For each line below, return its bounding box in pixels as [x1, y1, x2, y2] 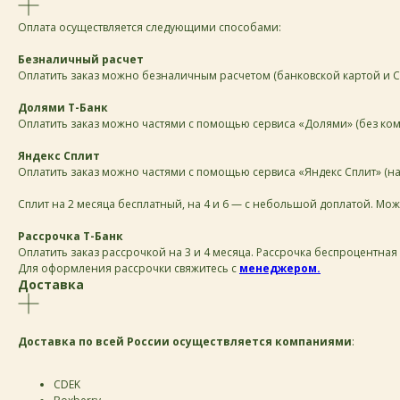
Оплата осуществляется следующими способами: [18, 20, 281, 35]
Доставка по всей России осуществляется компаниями [18, 334, 352, 349]
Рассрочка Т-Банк [18, 229, 123, 244]
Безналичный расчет [18, 52, 144, 67]
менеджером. [239, 261, 321, 276]
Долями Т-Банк [18, 100, 108, 115]
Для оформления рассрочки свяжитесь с [18, 261, 237, 276]
